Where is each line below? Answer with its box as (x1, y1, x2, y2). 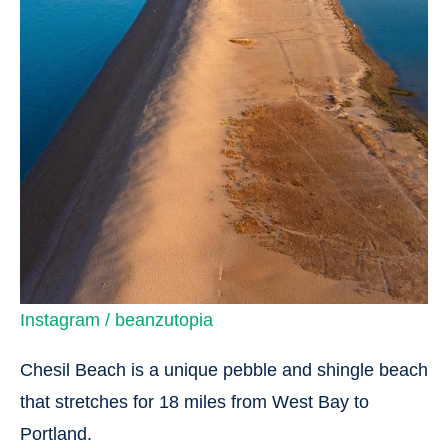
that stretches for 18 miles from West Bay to (20, 391, 369, 412)
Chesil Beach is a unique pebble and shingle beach (20, 359, 428, 380)
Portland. (20, 423, 92, 444)
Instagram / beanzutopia (20, 309, 213, 330)
